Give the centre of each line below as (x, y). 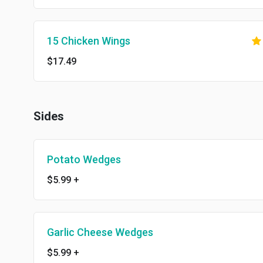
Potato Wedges (84, 159)
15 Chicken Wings (89, 41)
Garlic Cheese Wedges (100, 232)
